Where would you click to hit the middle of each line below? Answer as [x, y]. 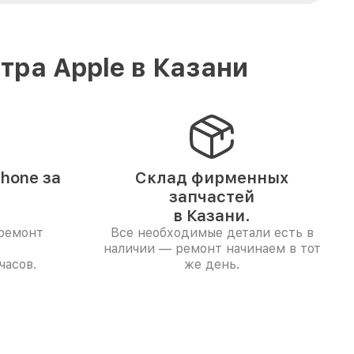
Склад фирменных [212, 178]
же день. [212, 264]
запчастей [212, 197]
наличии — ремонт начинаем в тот [212, 249]
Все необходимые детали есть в [212, 233]
